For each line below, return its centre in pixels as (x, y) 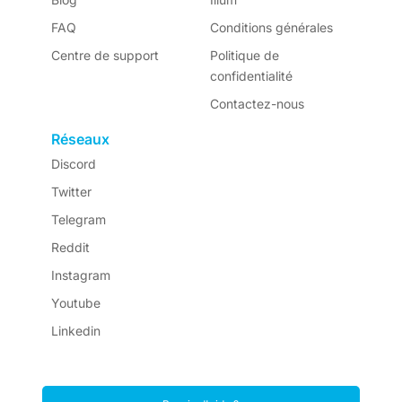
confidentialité (251, 76)
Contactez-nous (257, 104)
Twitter (71, 192)
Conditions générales (271, 27)
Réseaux (80, 139)
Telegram (78, 219)
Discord (73, 164)
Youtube (75, 303)
